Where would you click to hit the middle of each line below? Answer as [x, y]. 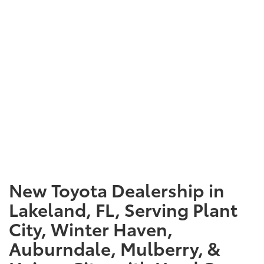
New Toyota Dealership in [117, 189]
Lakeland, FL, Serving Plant [123, 209]
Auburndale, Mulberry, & [115, 247]
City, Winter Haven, [91, 228]
